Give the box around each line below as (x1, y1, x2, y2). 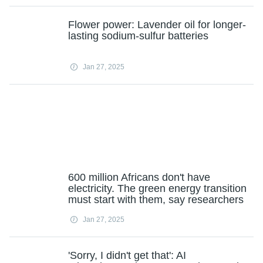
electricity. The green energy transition (68, 183, 247, 194)
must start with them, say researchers (68, 194, 244, 205)
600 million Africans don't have (68, 171, 210, 183)
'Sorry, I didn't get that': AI (68, 249, 186, 261)
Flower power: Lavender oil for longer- (68, 19, 246, 31)
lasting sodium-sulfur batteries (68, 30, 208, 42)
